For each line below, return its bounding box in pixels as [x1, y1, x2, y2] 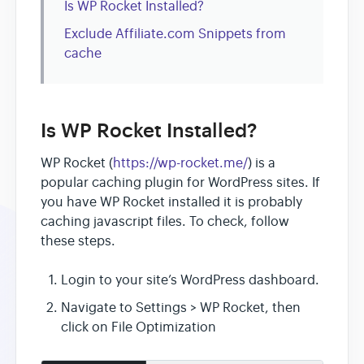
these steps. [41, 232, 115, 249]
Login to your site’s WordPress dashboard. [61, 271, 319, 288]
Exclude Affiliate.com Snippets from [64, 26, 286, 43]
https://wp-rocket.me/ [113, 154, 248, 171]
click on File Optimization [61, 318, 216, 336]
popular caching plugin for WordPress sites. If [41, 174, 320, 191]
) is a [248, 154, 275, 171]
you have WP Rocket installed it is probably [41, 193, 302, 210]
